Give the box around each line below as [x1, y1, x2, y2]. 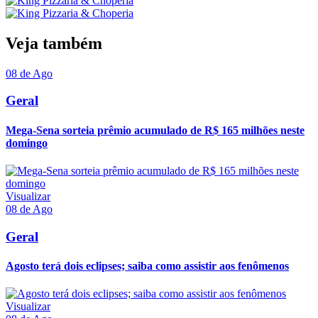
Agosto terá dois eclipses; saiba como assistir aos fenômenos [6, 259, 289, 272]
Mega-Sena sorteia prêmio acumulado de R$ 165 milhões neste [6, 124, 305, 136]
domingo [6, 136, 48, 149]
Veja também [6, 33, 102, 53]
